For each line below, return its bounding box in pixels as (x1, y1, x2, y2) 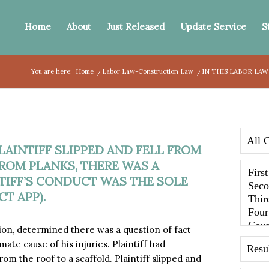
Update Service (180, 21, 247, 32)
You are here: (31, 67, 73, 76)
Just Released (107, 21, 165, 32)
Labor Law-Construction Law (102, 67, 194, 76)
